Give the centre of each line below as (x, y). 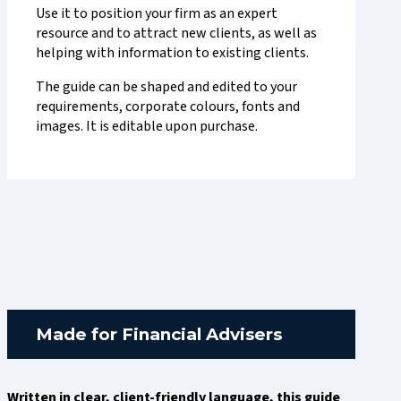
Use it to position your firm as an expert (157, 13)
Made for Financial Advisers (159, 335)
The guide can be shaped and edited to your (166, 86)
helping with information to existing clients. (172, 52)
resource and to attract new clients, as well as (176, 33)
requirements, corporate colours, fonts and (168, 106)
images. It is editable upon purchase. (147, 126)
